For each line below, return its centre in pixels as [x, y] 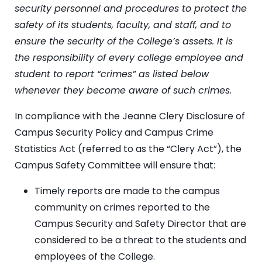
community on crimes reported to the [122, 207]
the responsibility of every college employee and [129, 57]
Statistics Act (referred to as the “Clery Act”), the [128, 149]
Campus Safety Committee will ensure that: [115, 165]
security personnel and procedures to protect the [131, 8]
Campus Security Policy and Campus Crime [114, 132]
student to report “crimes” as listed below [112, 74]
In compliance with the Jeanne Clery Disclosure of [130, 116]
